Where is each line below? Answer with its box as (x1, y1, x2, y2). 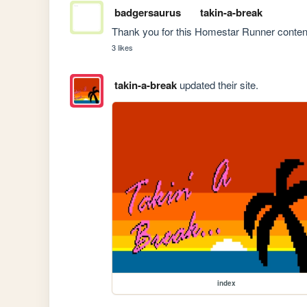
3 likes (112, 41, 134, 53)
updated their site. (176, 77, 258, 92)
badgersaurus (114, 4, 181, 20)
